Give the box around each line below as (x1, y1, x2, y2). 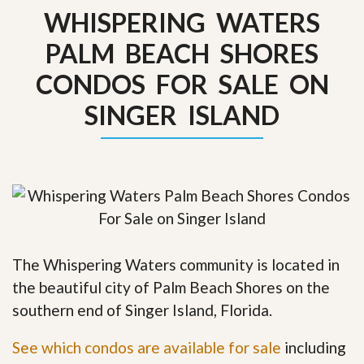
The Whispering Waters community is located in (12, 254, 340, 274)
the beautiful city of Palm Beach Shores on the (12, 277, 330, 297)
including (281, 337, 346, 357)
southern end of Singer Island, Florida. (12, 300, 272, 319)
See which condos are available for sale (12, 337, 281, 357)
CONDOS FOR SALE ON (35, 68, 329, 100)
